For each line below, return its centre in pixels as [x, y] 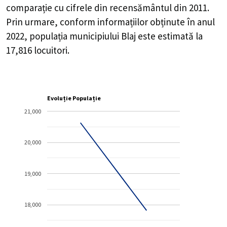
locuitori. [51, 50]
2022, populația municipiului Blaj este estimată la [104, 36]
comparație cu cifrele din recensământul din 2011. [108, 8]
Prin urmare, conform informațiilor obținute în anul [110, 22]
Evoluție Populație [74, 99]
